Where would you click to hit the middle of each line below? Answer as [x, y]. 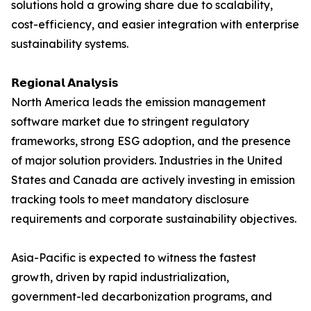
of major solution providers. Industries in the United [147, 161]
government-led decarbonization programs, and [142, 297]
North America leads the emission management [138, 102]
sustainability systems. [70, 44]
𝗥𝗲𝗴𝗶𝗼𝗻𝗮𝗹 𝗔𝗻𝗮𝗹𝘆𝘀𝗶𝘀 [65, 83]
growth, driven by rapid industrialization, [120, 277]
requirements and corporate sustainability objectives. [154, 219]
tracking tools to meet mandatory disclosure [130, 200]
